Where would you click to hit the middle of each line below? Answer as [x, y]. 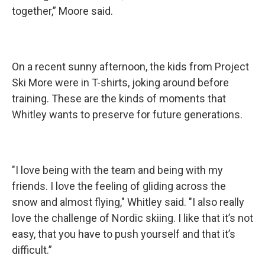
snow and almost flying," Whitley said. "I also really [128, 202]
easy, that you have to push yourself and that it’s [124, 234]
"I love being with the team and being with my [117, 170]
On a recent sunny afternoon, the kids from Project [130, 67]
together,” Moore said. [62, 11]
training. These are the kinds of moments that [119, 99]
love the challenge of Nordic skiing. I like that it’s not [132, 218]
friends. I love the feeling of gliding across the [119, 186]
